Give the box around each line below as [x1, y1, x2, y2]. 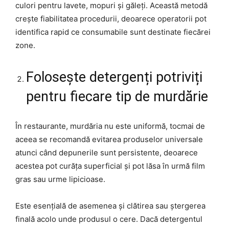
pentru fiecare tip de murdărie [26, 88, 208, 105]
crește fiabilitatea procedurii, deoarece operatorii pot [15, 13, 207, 24]
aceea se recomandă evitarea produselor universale [15, 134, 203, 144]
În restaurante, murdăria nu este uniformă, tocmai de [15, 121, 205, 131]
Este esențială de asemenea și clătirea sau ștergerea [15, 200, 205, 211]
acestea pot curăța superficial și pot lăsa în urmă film [15, 161, 205, 171]
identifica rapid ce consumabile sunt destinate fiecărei [15, 27, 211, 37]
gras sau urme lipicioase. [15, 174, 105, 184]
